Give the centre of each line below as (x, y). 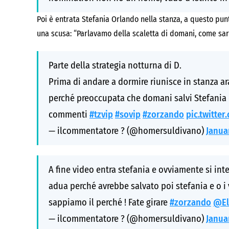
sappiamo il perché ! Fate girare (109, 202)
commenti (69, 114)
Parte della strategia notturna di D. (115, 65)
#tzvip (101, 114)
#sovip (128, 114)
